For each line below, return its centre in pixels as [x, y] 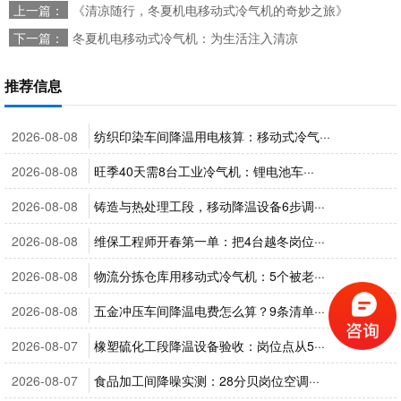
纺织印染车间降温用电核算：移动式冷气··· [212, 136]
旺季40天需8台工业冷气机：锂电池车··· [204, 171]
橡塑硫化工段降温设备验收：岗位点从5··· [209, 346]
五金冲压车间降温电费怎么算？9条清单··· [209, 311]
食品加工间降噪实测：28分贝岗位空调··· [207, 380]
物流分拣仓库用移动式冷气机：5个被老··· [209, 276]
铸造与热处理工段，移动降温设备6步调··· [209, 206]
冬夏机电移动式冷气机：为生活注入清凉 [185, 38]
